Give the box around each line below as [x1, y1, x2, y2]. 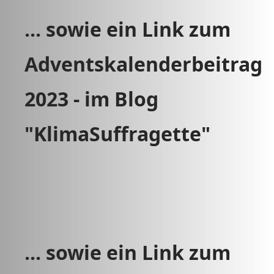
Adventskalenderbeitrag [24, 51, 262, 77]
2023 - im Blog [24, 86, 158, 112]
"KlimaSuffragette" [24, 120, 215, 147]
